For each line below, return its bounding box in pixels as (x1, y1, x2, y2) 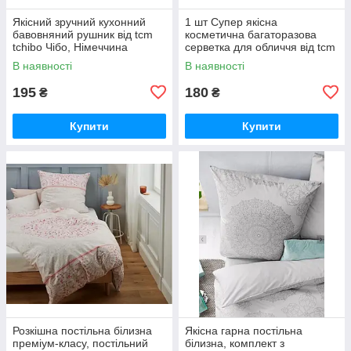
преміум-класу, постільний (13, 336, 148, 349)
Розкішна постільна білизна (13, 324, 152, 337)
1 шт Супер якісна (185, 15, 277, 28)
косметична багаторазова (185, 27, 317, 41)
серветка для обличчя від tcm (185, 40, 335, 53)
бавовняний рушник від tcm (13, 27, 153, 41)
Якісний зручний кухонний (13, 15, 146, 28)
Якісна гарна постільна (185, 324, 302, 337)
